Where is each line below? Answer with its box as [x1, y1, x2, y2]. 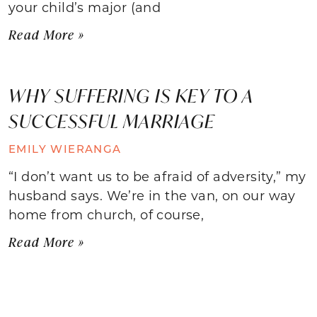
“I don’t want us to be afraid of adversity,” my [8, 167, 306, 185]
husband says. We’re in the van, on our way [8, 186, 296, 204]
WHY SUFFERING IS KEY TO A [8, 83, 253, 108]
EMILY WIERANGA [8, 141, 122, 156]
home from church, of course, [8, 205, 204, 223]
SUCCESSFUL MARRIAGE [8, 108, 215, 133]
